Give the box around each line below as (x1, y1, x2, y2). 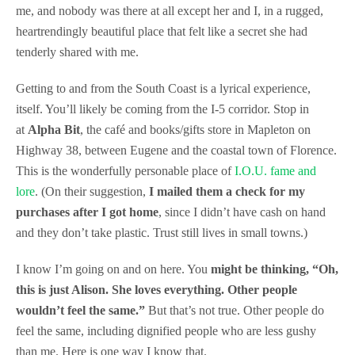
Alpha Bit (28, 123, 80, 136)
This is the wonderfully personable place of (16, 164, 231, 177)
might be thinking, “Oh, (208, 262, 338, 276)
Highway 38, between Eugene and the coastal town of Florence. (16, 143, 337, 157)
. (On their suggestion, (35, 185, 149, 198)
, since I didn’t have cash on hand (158, 205, 326, 219)
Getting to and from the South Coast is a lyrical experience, (16, 82, 311, 95)
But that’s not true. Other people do (145, 303, 324, 317)
